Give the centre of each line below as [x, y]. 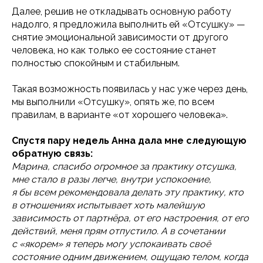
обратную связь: [52, 154]
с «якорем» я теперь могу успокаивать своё [111, 244]
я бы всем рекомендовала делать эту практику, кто [128, 192]
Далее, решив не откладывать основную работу [122, 11]
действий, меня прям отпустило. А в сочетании [119, 231]
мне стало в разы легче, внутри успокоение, [112, 179]
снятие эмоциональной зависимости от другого [120, 37]
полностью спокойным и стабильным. [96, 63]
